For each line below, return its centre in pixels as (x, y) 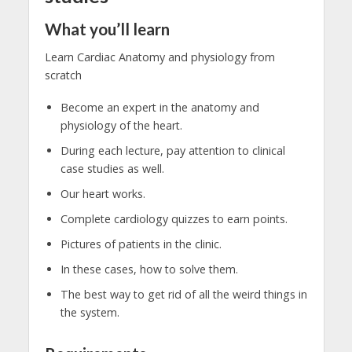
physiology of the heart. (121, 126)
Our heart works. (103, 194)
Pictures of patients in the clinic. (141, 244)
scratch (63, 75)
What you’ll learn (107, 29)
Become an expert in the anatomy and (159, 108)
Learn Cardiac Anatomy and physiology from (159, 57)
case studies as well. (112, 169)
